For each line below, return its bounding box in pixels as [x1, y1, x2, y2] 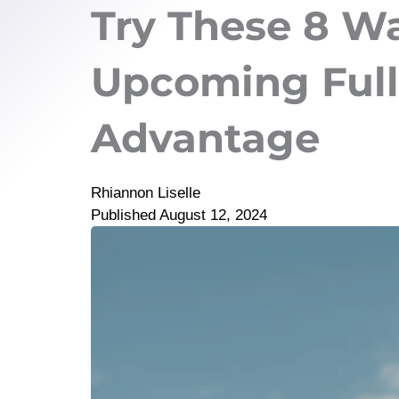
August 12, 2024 [159, 207, 267, 224]
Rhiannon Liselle [91, 184, 200, 201]
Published [91, 207, 156, 224]
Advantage [91, 113, 320, 162]
